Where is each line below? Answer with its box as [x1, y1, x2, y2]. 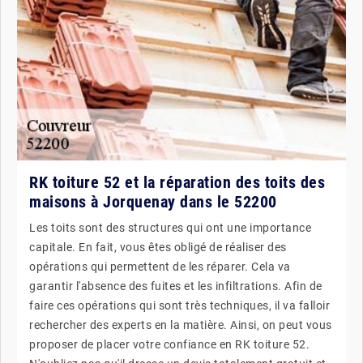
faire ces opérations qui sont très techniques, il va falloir [29, 298, 330, 312]
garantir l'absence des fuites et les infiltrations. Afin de [29, 279, 322, 293]
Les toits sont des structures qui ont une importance [29, 220, 311, 234]
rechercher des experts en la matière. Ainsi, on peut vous [29, 318, 332, 331]
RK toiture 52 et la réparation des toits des [29, 172, 325, 192]
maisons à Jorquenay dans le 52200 [29, 191, 277, 211]
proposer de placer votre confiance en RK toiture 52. [29, 337, 310, 351]
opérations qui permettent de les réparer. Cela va [29, 259, 291, 273]
